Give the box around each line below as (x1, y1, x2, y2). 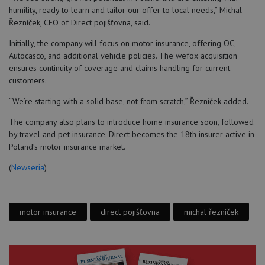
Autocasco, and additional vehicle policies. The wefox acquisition (9, 50, 237, 62)
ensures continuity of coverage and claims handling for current (9, 63, 230, 74)
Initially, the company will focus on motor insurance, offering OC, (9, 38, 235, 49)
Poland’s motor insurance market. (9, 141, 125, 153)
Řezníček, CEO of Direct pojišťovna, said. (9, 17, 150, 28)
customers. (9, 75, 47, 86)
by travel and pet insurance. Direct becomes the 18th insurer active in (9, 129, 254, 140)
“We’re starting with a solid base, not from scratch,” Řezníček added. (9, 96, 250, 107)
